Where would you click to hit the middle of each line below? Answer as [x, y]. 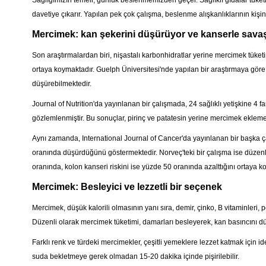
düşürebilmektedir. [61, 84]
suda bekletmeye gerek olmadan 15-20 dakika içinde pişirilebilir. [135, 256]
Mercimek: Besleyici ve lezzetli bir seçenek [127, 187]
